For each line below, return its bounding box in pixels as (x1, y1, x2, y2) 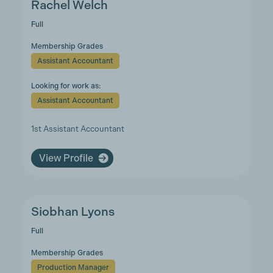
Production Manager (37, 263, 109, 272)
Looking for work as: (30, 82, 101, 90)
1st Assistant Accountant (30, 124, 124, 133)
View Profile (38, 152, 93, 164)
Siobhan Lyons (30, 205, 115, 219)
